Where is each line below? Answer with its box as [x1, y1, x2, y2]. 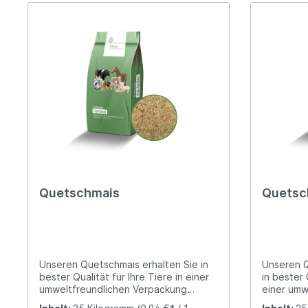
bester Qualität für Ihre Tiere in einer [39, 270, 209, 283]
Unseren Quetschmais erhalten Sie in [39, 258, 208, 270]
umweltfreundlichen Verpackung [39, 283, 187, 295]
